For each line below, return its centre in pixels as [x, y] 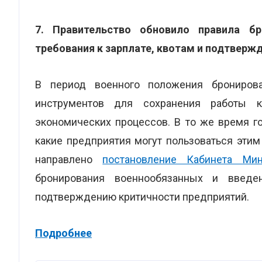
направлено [69, 159]
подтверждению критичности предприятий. [142, 197]
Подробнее [63, 233]
